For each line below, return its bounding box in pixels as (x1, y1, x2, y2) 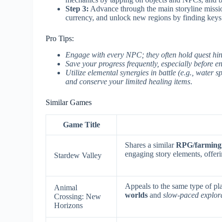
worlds (125, 190, 148, 199)
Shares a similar (125, 140, 176, 149)
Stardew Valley (54, 151, 102, 160)
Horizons (54, 201, 83, 210)
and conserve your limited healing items (65, 77, 191, 86)
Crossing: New (54, 192, 102, 201)
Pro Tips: (46, 34, 74, 43)
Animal (54, 183, 78, 192)
